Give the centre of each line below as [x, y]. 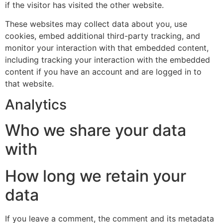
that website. [29, 84]
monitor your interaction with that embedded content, [107, 48]
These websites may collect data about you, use [96, 24]
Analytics [36, 105]
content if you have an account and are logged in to [103, 72]
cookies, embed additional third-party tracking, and [103, 36]
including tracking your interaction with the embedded [108, 60]
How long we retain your [96, 176]
